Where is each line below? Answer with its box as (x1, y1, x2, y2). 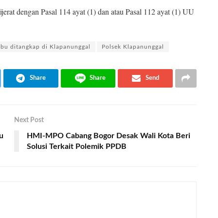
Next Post (14, 116, 44, 124)
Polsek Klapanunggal (102, 43, 164, 50)
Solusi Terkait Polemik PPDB (27, 142, 127, 150)
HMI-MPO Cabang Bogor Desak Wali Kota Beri (27, 131, 190, 140)
